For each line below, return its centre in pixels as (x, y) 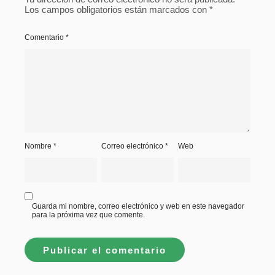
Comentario (45, 37)
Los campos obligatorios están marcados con (117, 9)
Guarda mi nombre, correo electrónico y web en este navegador (138, 206)
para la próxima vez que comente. (88, 215)
